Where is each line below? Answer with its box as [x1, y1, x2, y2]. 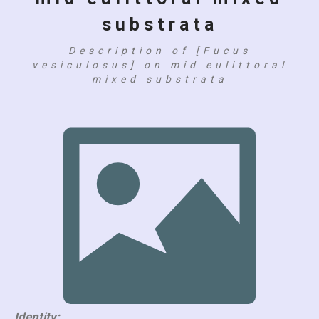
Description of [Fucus [68, 45, 251, 56]
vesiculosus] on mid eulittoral [31, 59, 288, 70]
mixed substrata [91, 73, 228, 85]
